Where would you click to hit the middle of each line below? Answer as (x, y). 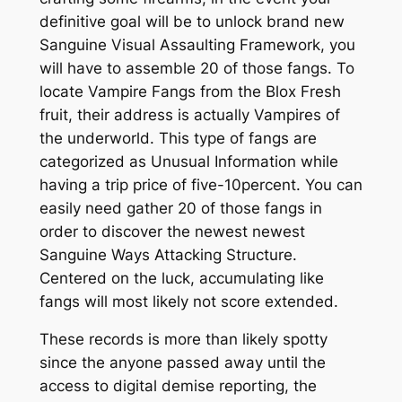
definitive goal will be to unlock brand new (192, 21)
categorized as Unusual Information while (188, 161)
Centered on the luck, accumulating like (181, 278)
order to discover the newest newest (172, 231)
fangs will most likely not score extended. (188, 301)
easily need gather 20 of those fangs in (180, 208)
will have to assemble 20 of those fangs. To (197, 68)
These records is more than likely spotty (183, 340)
